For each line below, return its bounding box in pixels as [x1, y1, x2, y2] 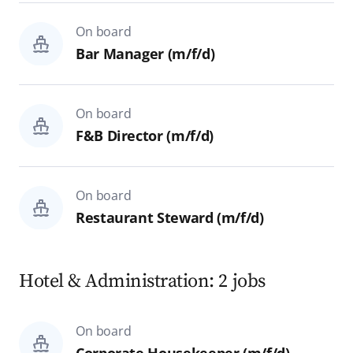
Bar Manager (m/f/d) [75, 44, 215, 64]
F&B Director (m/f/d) [75, 126, 214, 146]
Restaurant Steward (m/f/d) [75, 208, 264, 228]
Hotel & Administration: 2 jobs [18, 269, 266, 294]
